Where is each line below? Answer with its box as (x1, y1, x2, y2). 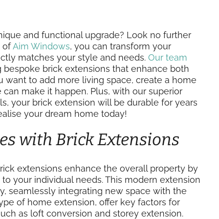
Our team (148, 52, 187, 63)
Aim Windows (11, 41, 70, 51)
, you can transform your (70, 41, 171, 51)
